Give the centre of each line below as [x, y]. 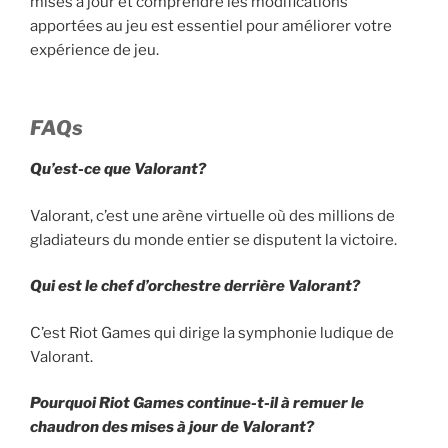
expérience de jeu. [94, 49]
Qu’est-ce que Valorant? [118, 169]
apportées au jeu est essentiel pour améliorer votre [211, 25]
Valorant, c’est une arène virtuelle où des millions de [212, 215]
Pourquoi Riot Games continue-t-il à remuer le [197, 403]
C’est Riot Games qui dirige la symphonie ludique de [212, 332]
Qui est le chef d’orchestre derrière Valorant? [195, 286]
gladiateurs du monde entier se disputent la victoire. [213, 239]
